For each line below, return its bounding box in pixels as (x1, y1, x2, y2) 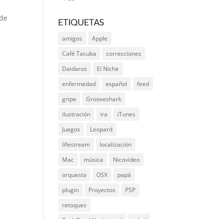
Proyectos (88, 186, 116, 194)
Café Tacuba (62, 49, 97, 58)
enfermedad (62, 80, 96, 88)
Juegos (62, 125, 81, 133)
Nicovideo (113, 155, 140, 164)
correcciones (106, 49, 142, 58)
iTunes (117, 110, 136, 118)
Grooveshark (86, 95, 122, 103)
